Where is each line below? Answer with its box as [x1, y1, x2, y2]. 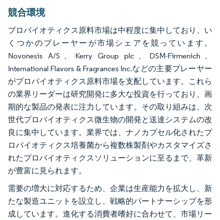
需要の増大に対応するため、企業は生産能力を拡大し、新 [8, 184, 212, 193]
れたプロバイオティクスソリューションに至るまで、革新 [8, 153, 212, 163]
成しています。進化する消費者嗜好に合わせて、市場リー [8, 209, 212, 219]
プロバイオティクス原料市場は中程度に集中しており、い [8, 26, 212, 35]
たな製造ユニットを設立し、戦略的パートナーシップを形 [8, 196, 212, 206]
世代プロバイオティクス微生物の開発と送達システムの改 [8, 115, 212, 125]
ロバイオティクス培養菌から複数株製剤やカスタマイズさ [8, 140, 212, 150]
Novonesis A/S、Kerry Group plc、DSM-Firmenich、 [8, 51, 212, 61]
